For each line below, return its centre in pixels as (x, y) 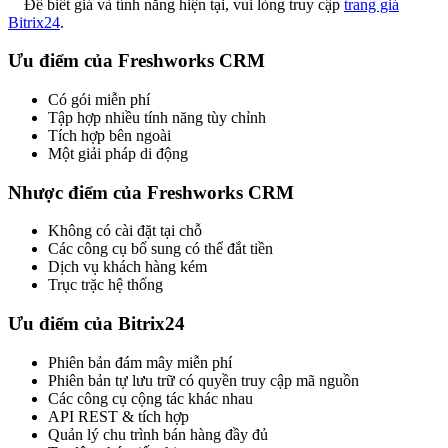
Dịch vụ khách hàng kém (127, 267)
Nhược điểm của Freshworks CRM (151, 192)
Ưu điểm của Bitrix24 (96, 324)
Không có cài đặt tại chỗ (125, 231)
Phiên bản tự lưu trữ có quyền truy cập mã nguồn (203, 380)
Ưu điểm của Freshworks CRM (136, 61)
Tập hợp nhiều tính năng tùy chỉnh (157, 117)
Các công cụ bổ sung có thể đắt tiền (160, 249)
